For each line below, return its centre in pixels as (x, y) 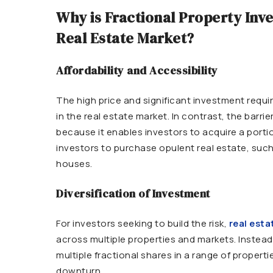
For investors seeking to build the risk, (143, 223)
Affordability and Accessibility (137, 70)
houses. (74, 164)
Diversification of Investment (133, 193)
